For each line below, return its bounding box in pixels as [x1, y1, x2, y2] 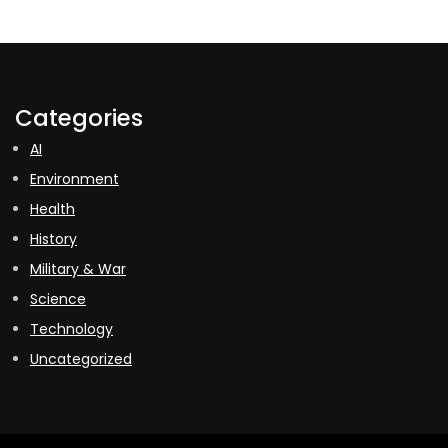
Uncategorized [30, 349, 132, 370]
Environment [30, 169, 119, 190]
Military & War [30, 259, 126, 280]
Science [30, 289, 86, 310]
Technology [30, 319, 113, 340]
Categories [15, 102, 143, 135]
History [30, 229, 77, 250]
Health [30, 199, 75, 220]
